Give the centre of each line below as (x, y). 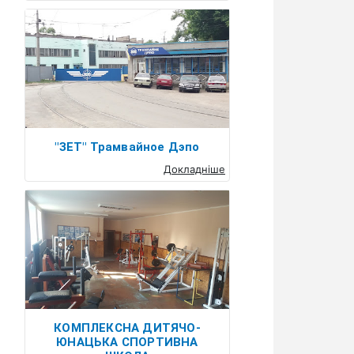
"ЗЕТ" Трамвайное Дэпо (127, 147)
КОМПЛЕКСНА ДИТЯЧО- (127, 328)
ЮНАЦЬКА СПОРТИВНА (127, 342)
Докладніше (194, 169)
